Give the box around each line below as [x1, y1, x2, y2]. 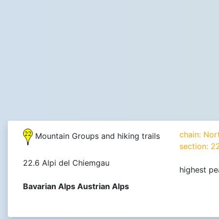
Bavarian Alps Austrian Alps [23, 181, 129, 191]
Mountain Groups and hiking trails [33, 131, 160, 141]
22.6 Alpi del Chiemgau [23, 158, 109, 168]
